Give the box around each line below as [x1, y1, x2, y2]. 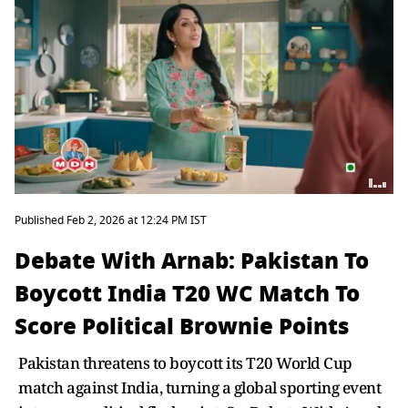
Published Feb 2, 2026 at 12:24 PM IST [15, 212, 207, 229]
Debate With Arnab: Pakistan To [15, 244, 369, 278]
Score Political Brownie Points [15, 310, 349, 343]
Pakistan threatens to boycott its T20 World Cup [18, 352, 352, 373]
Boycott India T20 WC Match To [15, 277, 360, 311]
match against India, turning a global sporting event [18, 377, 381, 398]
